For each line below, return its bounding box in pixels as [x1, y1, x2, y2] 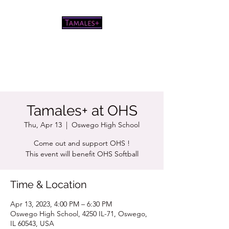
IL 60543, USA [10, 219, 54, 228]
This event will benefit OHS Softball [25, 149, 139, 158]
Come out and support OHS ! [34, 139, 130, 148]
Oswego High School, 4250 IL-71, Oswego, [10, 209, 147, 218]
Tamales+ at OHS [26, 102, 138, 119]
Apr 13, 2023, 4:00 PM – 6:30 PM [10, 199, 112, 209]
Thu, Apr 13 [24, 120, 62, 129]
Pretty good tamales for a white [31, 56, 132, 65]
